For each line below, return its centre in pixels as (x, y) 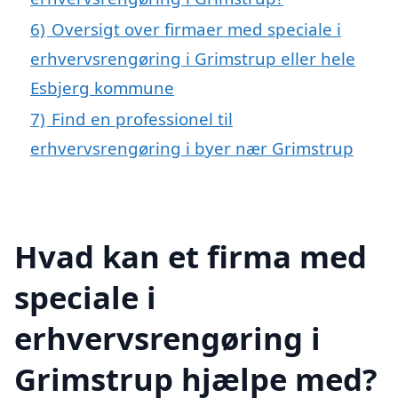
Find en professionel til (142, 118)
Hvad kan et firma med (191, 256)
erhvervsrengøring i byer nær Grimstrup (192, 147)
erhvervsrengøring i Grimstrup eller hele (193, 58)
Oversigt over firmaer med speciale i (196, 28)
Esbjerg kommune (102, 87)
